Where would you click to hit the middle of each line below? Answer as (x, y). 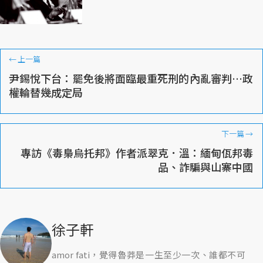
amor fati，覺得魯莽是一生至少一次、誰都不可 (149, 254)
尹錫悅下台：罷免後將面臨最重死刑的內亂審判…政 (131, 78)
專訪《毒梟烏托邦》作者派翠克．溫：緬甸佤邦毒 (137, 152)
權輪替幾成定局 (46, 92)
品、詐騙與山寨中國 (205, 166)
